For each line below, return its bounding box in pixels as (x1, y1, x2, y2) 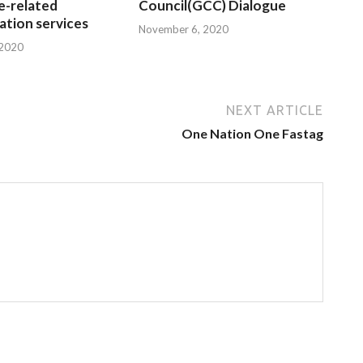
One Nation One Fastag (181, 125, 323, 141)
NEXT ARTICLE (226, 102, 323, 117)
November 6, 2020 (139, 22, 229, 36)
